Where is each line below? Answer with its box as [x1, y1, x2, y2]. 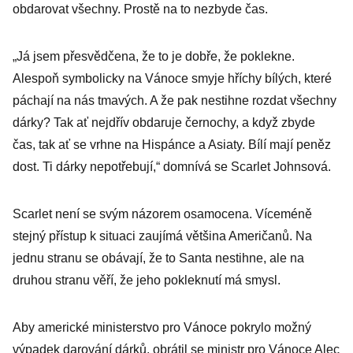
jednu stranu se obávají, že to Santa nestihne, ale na [13, 251, 304, 265]
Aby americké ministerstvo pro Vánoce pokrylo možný [13, 321, 311, 334]
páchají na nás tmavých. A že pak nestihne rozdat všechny [13, 94, 336, 107]
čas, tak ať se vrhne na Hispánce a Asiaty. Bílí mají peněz [13, 138, 331, 151]
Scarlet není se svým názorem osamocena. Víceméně [13, 207, 312, 221]
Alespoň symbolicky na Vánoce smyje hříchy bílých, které [13, 72, 332, 85]
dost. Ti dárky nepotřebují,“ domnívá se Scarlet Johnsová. [13, 160, 331, 173]
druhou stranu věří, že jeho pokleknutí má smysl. [13, 273, 281, 287]
